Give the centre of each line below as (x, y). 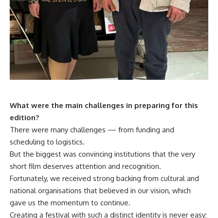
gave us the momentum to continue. (70, 202)
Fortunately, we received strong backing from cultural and (104, 178)
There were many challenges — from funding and (92, 129)
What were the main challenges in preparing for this (104, 105)
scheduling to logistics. (47, 142)
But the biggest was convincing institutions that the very (102, 154)
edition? (24, 117)
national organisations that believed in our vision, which (100, 190)
